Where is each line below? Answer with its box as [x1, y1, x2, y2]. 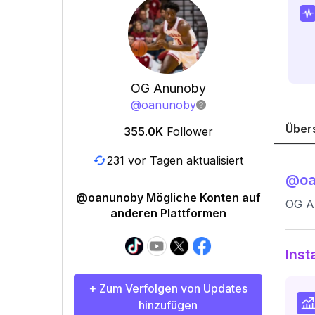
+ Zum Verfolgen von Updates [89, 281, 247, 295]
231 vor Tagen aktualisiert [107, 153, 243, 167]
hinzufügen [139, 298, 198, 312]
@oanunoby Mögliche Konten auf [75, 191, 261, 205]
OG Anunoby [130, 81, 206, 96]
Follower [166, 124, 213, 139]
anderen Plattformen [110, 206, 226, 220]
